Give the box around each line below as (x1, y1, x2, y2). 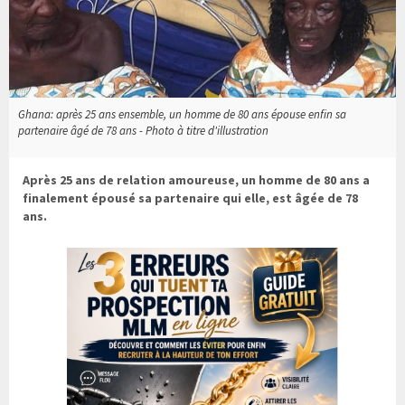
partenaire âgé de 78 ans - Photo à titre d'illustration (18, 122, 268, 138)
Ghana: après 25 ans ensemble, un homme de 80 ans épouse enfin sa (18, 106, 346, 122)
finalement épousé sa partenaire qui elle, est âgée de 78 (23, 189, 358, 206)
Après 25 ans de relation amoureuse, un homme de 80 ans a (23, 171, 370, 188)
